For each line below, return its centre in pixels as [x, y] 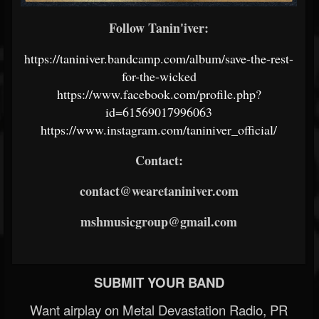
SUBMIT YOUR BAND [159, 282]
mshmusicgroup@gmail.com [159, 221]
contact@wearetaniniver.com [159, 191]
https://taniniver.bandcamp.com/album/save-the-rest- [159, 58]
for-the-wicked [159, 76]
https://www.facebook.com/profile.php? [159, 94]
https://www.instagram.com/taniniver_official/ [159, 130]
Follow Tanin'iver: [159, 28]
